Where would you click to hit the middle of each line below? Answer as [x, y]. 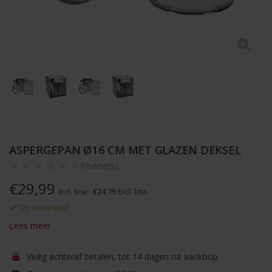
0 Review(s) [95, 165]
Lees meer [30, 226]
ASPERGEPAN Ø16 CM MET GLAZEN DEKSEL [125, 150]
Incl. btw [73, 192]
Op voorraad [42, 207]
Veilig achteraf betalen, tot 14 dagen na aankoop [121, 257]
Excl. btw [131, 192]
